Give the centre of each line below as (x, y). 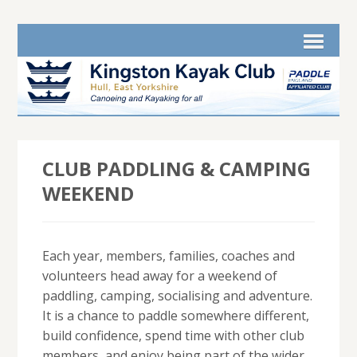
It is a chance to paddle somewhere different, (175, 316)
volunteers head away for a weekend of (159, 276)
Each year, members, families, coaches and (168, 256)
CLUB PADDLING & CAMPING (176, 169)
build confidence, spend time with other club (173, 336)
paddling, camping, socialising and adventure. (177, 296)
